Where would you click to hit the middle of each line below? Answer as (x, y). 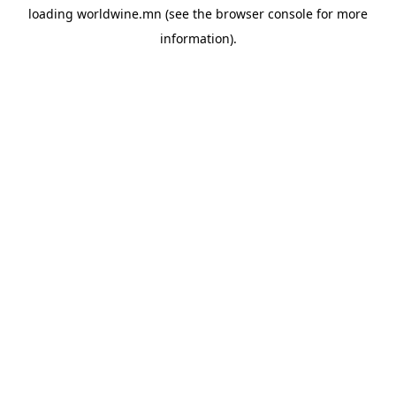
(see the (187, 14)
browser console (264, 14)
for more (340, 14)
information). (198, 38)
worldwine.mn (119, 14)
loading (53, 14)
